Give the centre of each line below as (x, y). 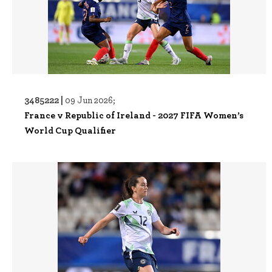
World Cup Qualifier (70, 130)
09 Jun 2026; (90, 100)
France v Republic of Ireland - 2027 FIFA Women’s (134, 115)
